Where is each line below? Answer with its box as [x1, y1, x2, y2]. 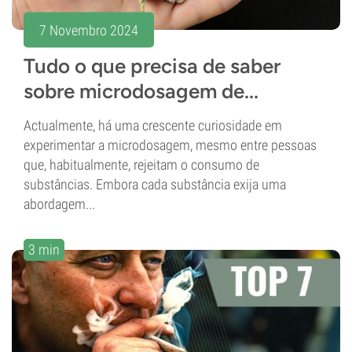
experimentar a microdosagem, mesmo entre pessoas [24, 137, 317, 154]
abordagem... [24, 196, 95, 213]
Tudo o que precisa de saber [24, 53, 280, 79]
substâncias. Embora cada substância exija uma [24, 176, 286, 193]
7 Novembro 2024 [39, 21, 138, 38]
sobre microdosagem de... [24, 79, 258, 104]
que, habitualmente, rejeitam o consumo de [24, 156, 259, 174]
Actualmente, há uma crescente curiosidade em [24, 117, 282, 134]
